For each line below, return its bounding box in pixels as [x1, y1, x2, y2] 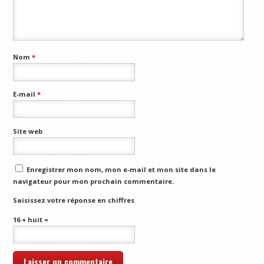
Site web [13, 126, 43, 136]
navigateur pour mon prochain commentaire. [13, 176, 174, 186]
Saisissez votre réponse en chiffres [13, 196, 135, 205]
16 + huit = [13, 214, 49, 224]
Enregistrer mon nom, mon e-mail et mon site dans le [27, 164, 216, 174]
